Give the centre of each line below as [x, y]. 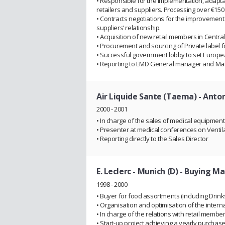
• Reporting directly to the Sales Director [152, 139]
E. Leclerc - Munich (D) [137, 172]
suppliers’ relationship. [129, 27]
